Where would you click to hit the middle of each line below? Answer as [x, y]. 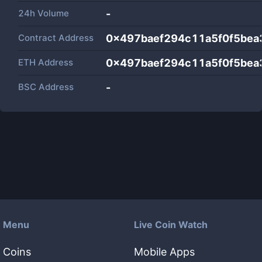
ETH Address [46, 62]
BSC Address [46, 87]
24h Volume [44, 13]
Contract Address [56, 38]
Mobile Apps [164, 252]
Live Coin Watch [171, 225]
